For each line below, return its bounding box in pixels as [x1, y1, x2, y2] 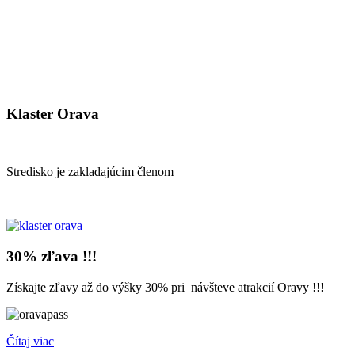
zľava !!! [37, 247, 97, 265]
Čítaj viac [6, 334, 54, 348]
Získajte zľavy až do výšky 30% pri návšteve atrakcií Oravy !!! [6, 280, 324, 294]
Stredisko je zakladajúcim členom [6, 165, 177, 179]
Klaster [6, 105, 53, 123]
